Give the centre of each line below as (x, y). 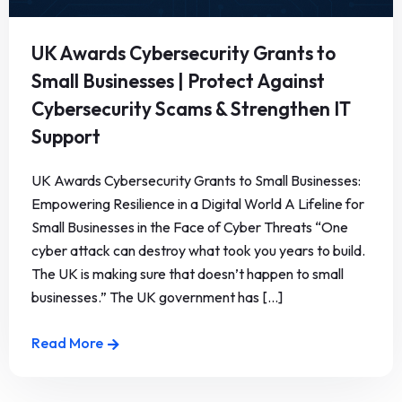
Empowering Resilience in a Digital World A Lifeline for (198, 204)
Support (66, 137)
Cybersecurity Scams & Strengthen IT (191, 109)
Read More (67, 343)
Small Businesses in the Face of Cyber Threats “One (190, 227)
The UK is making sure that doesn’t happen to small (188, 274)
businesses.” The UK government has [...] (157, 297)
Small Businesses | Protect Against (178, 81)
